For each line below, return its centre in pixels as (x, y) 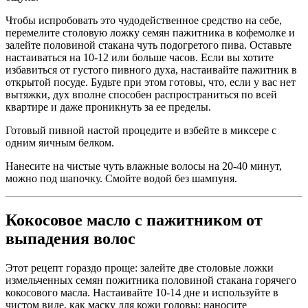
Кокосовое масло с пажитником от (134, 220)
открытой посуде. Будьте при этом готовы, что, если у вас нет (151, 82)
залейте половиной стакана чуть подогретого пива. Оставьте (148, 45)
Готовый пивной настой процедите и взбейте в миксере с (141, 131)
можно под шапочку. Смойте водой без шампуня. (121, 179)
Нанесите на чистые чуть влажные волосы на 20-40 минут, (144, 166)
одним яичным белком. (60, 143)
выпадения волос (70, 238)
